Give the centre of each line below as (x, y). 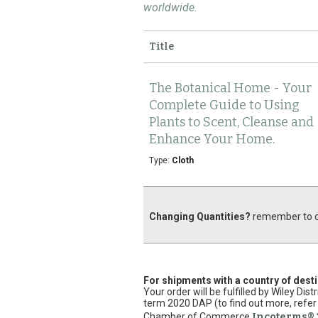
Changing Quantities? (200, 216)
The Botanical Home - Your (230, 88)
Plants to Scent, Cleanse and (231, 122)
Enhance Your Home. (212, 139)
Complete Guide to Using (224, 105)
